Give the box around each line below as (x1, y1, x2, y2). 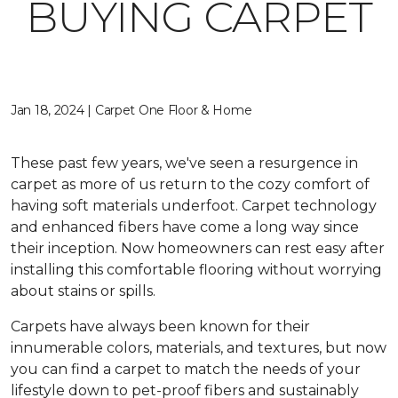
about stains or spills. (11, 283, 155, 299)
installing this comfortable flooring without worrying (11, 261, 382, 278)
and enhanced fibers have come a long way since (11, 219, 359, 235)
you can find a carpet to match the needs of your (11, 361, 361, 378)
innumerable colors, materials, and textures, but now (11, 339, 386, 356)
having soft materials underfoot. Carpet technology (11, 197, 377, 214)
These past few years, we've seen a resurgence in (11, 155, 358, 171)
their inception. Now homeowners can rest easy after (11, 240, 385, 257)
